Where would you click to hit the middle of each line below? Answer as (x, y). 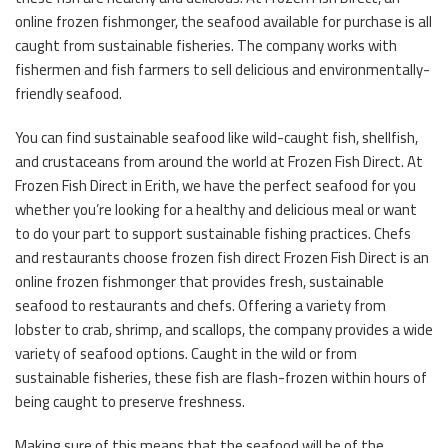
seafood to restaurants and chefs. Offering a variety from (200, 305)
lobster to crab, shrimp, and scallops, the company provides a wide (224, 329)
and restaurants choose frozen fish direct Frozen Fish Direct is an (222, 257)
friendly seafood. (68, 93)
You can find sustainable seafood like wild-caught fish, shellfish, (216, 137)
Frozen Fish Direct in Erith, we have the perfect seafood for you (215, 185)
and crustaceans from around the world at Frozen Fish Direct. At (219, 161)
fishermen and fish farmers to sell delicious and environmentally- (222, 69)
